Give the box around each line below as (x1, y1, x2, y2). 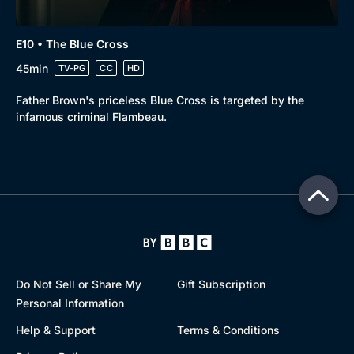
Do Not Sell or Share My (16, 277, 141, 291)
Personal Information (16, 296, 124, 310)
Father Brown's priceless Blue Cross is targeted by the (16, 93, 304, 107)
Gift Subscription (177, 277, 265, 291)
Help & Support (16, 323, 96, 337)
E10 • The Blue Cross (16, 37, 129, 51)
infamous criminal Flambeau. (16, 110, 167, 123)
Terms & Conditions (177, 323, 280, 337)
